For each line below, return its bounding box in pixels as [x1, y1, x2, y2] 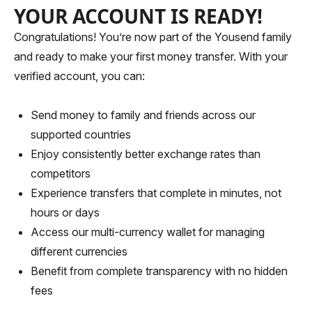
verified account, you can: [14, 69, 145, 83]
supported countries [31, 127, 131, 141]
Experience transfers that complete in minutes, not [31, 186, 281, 200]
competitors [31, 166, 91, 180]
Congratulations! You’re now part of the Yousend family [14, 30, 292, 44]
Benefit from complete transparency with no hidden [31, 264, 288, 278]
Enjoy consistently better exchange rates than [31, 147, 260, 161]
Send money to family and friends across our [31, 108, 256, 122]
